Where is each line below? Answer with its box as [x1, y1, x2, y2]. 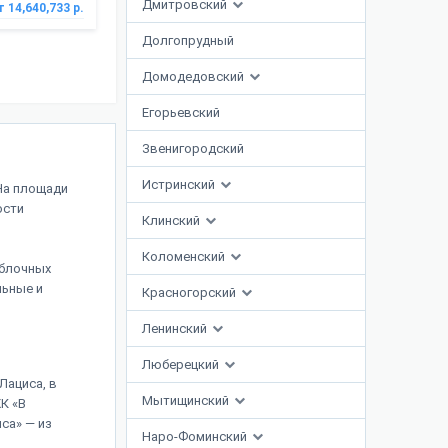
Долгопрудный [142, 33, 234, 49]
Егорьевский [142, 105, 220, 121]
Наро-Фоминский [142, 429, 250, 445]
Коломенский [142, 249, 228, 265]
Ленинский [142, 321, 210, 337]
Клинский [142, 213, 203, 229]
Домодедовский [142, 69, 247, 85]
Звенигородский [142, 141, 244, 157]
